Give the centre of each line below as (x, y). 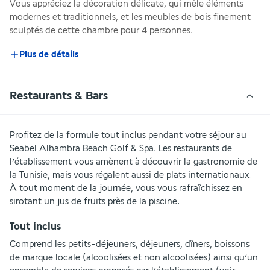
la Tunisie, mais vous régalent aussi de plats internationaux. (131, 175)
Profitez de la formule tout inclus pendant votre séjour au (128, 135)
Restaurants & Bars (59, 96)
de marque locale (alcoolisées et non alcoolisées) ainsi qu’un (134, 257)
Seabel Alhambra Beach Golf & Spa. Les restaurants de (121, 148)
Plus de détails (49, 55)
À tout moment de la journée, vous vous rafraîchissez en (126, 188)
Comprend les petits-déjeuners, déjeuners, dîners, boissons (130, 244)
